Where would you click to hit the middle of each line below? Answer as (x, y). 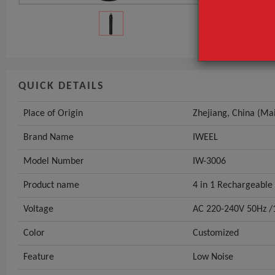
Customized (216, 233)
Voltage (38, 209)
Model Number (54, 161)
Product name (51, 185)
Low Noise (213, 257)
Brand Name (48, 137)
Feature (39, 257)
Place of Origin (53, 113)
